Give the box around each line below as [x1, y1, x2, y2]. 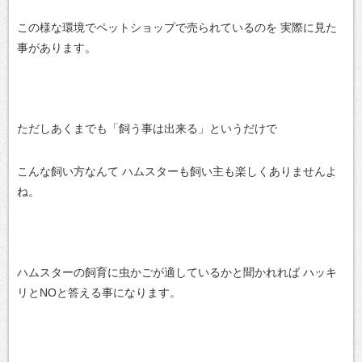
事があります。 [17, 41, 96, 54]
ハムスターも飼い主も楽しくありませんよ [119, 165, 337, 178]
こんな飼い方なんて [17, 165, 119, 178]
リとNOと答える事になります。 [17, 286, 181, 299]
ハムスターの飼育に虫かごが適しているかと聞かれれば [17, 266, 300, 279]
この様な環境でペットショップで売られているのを [17, 21, 277, 34]
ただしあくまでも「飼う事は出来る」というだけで [17, 122, 277, 135]
